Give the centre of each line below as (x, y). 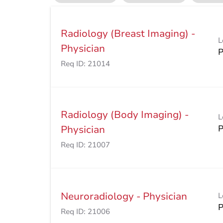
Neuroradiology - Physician (124, 197)
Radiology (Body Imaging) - (125, 115)
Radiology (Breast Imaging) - (128, 34)
